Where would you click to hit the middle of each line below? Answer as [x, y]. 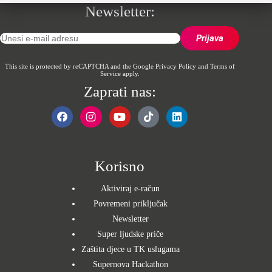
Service [110, 73]
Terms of [222, 66]
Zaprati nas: [120, 91]
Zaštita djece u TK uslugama [130, 250]
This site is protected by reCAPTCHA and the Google [80, 66]
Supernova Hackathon [130, 265]
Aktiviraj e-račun [131, 189]
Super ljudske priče [131, 234]
